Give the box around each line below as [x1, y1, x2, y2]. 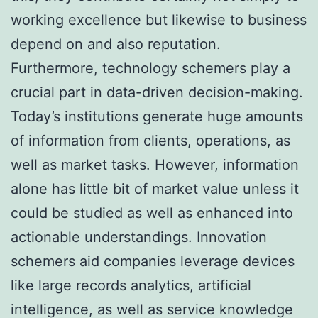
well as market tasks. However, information [11, 155, 299, 173]
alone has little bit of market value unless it [11, 180, 299, 197]
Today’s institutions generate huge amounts [11, 107, 303, 125]
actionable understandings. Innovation [11, 228, 267, 246]
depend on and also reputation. [11, 35, 221, 53]
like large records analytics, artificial [11, 276, 251, 294]
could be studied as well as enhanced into [11, 204, 293, 221]
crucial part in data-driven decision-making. [11, 83, 303, 101]
